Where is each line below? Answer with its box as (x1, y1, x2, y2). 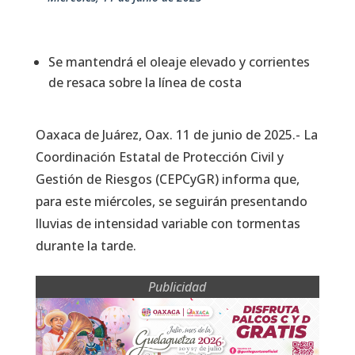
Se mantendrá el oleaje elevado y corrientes (48, 52, 310, 71)
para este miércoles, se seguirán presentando (35, 192, 307, 210)
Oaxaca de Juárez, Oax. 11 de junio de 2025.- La (35, 125, 318, 143)
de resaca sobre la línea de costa (48, 73, 242, 91)
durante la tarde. (35, 236, 136, 254)
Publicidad (148, 277, 207, 296)
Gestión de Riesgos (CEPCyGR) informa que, (35, 170, 300, 188)
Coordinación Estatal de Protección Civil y (35, 147, 284, 166)
